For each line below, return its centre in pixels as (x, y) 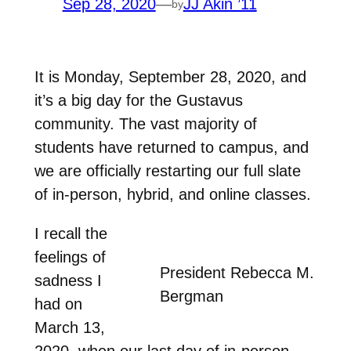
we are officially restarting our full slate (167, 170)
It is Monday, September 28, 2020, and (170, 76)
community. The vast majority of (145, 123)
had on (58, 304)
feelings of (70, 257)
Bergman (192, 296)
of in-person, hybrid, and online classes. (172, 194)
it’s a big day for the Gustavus (138, 100)
